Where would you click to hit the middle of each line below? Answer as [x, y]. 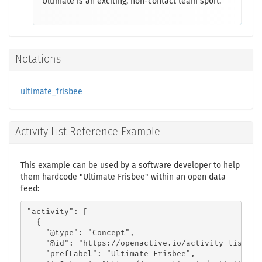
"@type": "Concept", [80, 233]
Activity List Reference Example [88, 132]
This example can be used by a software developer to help [130, 166]
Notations [38, 60]
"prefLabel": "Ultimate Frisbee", [111, 254]
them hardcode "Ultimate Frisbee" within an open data [123, 177]
